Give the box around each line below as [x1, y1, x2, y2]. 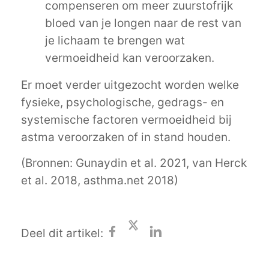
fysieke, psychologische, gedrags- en [21, 95, 224, 109]
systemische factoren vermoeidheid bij [21, 113, 232, 127]
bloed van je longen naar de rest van [45, 16, 241, 30]
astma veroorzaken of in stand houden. [21, 130, 231, 144]
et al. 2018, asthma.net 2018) [21, 174, 178, 187]
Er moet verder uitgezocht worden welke [21, 78, 239, 92]
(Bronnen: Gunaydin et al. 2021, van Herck [21, 156, 247, 170]
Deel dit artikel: [21, 226, 103, 241]
